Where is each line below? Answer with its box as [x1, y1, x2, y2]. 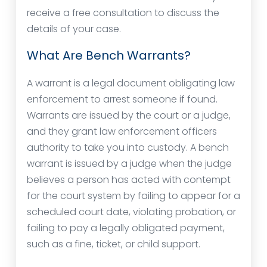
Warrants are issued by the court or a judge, [27, 108, 231, 123]
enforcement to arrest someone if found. [27, 92, 218, 107]
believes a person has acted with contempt [27, 173, 231, 187]
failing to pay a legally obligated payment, [27, 221, 225, 235]
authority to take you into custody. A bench [27, 141, 229, 155]
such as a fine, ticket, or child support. [27, 237, 200, 252]
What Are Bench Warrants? [27, 47, 191, 64]
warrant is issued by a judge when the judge [27, 157, 232, 171]
